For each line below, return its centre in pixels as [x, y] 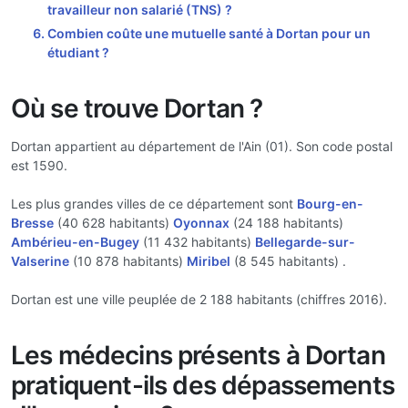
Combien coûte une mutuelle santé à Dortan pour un [209, 33]
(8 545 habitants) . [288, 261]
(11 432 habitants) [197, 242]
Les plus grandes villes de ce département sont [154, 204]
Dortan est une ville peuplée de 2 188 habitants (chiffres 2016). [199, 299]
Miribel [209, 261]
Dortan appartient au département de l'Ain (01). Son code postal [202, 146]
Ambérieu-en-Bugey [75, 242]
